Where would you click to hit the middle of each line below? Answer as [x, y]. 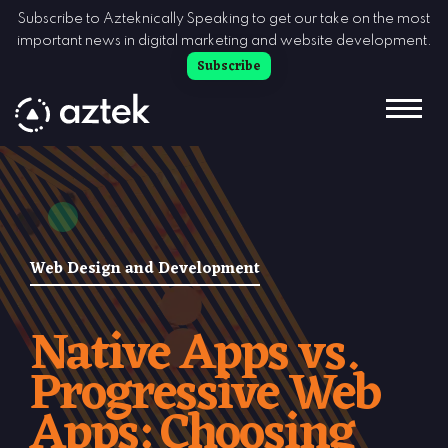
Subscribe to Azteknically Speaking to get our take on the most [224, 19]
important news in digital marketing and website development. [224, 41]
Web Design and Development [145, 269]
